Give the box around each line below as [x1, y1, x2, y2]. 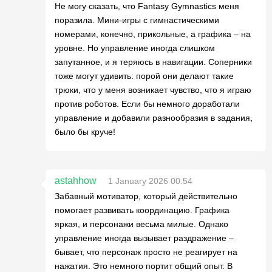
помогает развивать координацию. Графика [55, 205, 229, 215]
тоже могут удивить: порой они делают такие [55, 71, 234, 81]
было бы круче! [55, 127, 115, 137]
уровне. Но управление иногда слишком [55, 43, 215, 53]
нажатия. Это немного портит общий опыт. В [55, 261, 233, 271]
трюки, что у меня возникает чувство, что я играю [55, 85, 251, 95]
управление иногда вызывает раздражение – [55, 233, 234, 243]
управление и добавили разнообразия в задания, [55, 113, 253, 123]
